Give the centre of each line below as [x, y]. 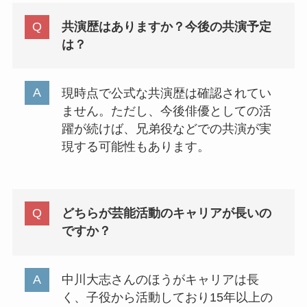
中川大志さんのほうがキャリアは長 [160, 280]
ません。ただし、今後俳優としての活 [166, 111]
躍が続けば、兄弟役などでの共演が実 [166, 128]
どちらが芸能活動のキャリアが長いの [166, 213]
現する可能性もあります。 [135, 146]
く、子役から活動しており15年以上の [167, 298]
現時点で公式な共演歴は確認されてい [166, 93]
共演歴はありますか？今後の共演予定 [166, 26]
